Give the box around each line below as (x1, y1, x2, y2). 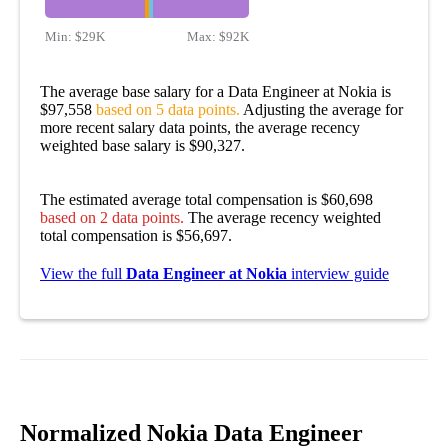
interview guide (287, 264, 389, 282)
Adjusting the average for (240, 100, 403, 118)
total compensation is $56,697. (40, 226, 232, 244)
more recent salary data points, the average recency (40, 118, 360, 136)
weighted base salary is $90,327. (40, 136, 245, 154)
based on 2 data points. (40, 208, 184, 226)
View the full (40, 264, 126, 282)
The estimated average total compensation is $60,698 (40, 190, 373, 208)
